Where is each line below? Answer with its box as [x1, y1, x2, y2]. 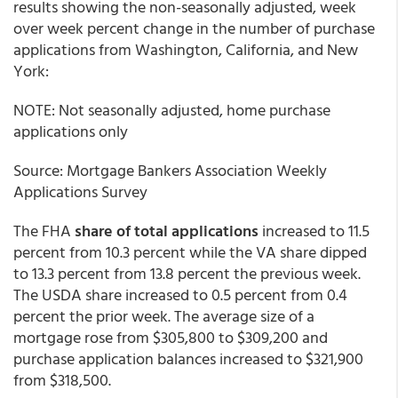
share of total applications [75, 219, 259, 243]
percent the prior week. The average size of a [13, 304, 314, 328]
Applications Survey [13, 179, 147, 203]
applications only [13, 119, 128, 143]
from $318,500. [13, 368, 111, 392]
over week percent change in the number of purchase [13, 16, 375, 40]
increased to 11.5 [259, 219, 370, 243]
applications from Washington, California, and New [13, 37, 358, 61]
